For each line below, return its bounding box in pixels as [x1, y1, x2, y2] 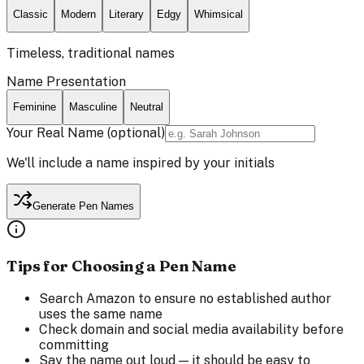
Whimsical [194, 8, 243, 21]
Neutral [130, 101, 163, 114]
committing [39, 337, 109, 353]
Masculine [69, 101, 117, 114]
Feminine [13, 101, 56, 114]
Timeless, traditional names [6, 45, 175, 61]
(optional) [107, 124, 165, 141]
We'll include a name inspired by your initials [6, 154, 275, 171]
